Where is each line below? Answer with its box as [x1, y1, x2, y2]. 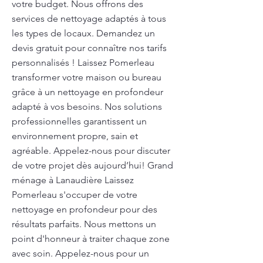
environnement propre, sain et [12, 130, 138, 141]
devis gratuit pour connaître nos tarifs [12, 42, 167, 53]
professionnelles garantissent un [12, 116, 147, 127]
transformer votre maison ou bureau [12, 72, 161, 83]
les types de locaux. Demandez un [12, 28, 155, 39]
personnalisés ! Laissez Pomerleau [12, 57, 154, 68]
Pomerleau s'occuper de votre [12, 189, 137, 200]
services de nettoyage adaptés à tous [12, 13, 166, 24]
